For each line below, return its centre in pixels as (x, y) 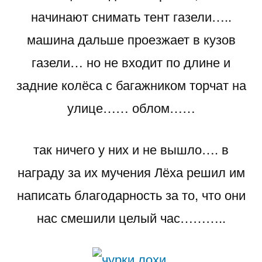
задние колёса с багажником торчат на (131, 85)
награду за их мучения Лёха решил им (131, 172)
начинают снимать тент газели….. (131, 16)
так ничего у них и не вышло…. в (131, 149)
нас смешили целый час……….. (131, 217)
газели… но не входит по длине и (131, 62)
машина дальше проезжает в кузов (131, 39)
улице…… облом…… (131, 107)
